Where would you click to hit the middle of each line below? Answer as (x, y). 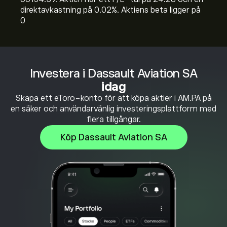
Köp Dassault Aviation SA (113, 137)
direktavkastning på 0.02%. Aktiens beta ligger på (110, 10)
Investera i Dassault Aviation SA (113, 73)
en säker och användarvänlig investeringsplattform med (113, 109)
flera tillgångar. (113, 120)
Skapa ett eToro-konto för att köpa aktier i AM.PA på (113, 98)
